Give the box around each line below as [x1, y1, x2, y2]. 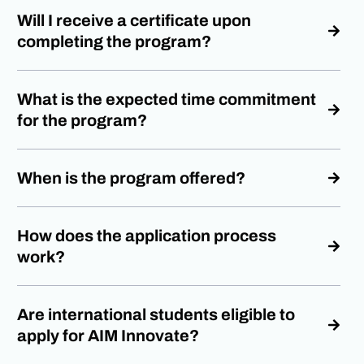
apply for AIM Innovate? [17, 326, 200, 344]
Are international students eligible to [17, 305, 296, 323]
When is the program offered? [17, 168, 246, 187]
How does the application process [17, 226, 277, 245]
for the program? [17, 110, 148, 129]
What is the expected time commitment [17, 89, 317, 108]
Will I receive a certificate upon [17, 11, 252, 29]
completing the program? [17, 32, 212, 50]
